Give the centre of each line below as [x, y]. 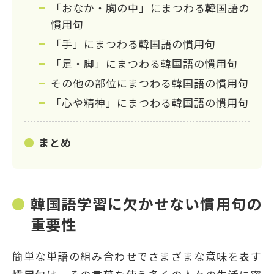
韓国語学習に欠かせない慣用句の [146, 203]
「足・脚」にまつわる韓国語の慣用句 [144, 63]
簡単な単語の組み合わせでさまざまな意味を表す [137, 256]
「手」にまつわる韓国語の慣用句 [133, 43]
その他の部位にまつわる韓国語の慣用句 [150, 83]
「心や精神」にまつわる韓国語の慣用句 [150, 102]
